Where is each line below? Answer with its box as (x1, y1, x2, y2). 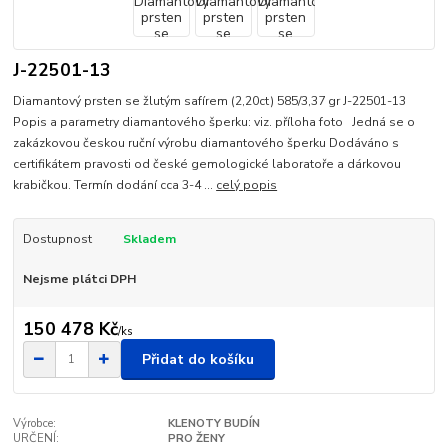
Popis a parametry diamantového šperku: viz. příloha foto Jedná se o (13, 113, 416, 130)
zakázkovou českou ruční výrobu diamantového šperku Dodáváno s (13, 134, 400, 151)
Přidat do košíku (142, 349, 254, 369)
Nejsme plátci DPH (22, 270, 136, 287)
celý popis (216, 176, 278, 193)
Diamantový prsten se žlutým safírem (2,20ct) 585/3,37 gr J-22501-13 (13, 92, 413, 109)
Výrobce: (13, 416, 57, 432)
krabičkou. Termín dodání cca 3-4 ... (13, 176, 217, 193)
